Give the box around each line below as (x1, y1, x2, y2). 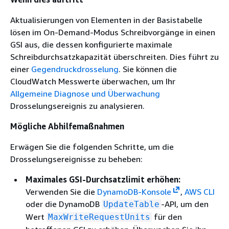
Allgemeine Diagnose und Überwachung (10, 88, 160, 99)
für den (152, 211, 182, 222)
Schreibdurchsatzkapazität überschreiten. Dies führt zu (10, 51, 219, 62)
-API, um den (161, 198, 209, 209)
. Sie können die (119, 63, 177, 74)
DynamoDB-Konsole (97, 186, 171, 197)
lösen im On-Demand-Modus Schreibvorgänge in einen (10, 27, 215, 37)
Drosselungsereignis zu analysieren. (10, 100, 145, 111)
